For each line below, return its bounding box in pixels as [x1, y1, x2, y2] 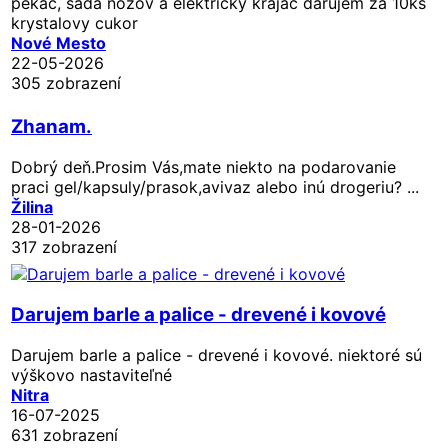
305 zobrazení [11, 72, 121, 93]
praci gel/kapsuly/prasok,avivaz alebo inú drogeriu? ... [11, 176, 419, 197]
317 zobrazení [11, 236, 117, 257]
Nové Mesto [11, 32, 106, 53]
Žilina [11, 196, 53, 217]
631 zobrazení [11, 424, 118, 445]
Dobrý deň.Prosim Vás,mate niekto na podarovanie [11, 156, 396, 177]
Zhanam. [11, 114, 92, 138]
